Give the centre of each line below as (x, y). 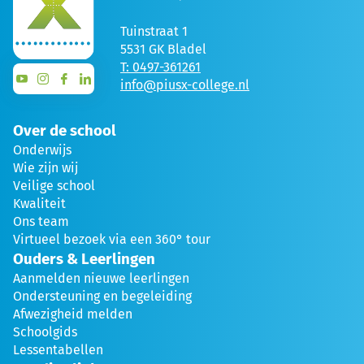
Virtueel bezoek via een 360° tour (112, 239)
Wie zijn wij (45, 167)
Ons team (41, 221)
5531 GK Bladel (163, 49)
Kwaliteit (39, 203)
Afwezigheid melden (73, 314)
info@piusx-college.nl (185, 84)
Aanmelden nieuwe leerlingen (101, 278)
